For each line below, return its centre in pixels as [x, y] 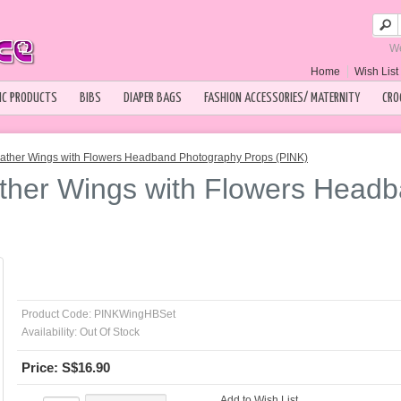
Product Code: [56, 314]
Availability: [49, 332]
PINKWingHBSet [133, 314]
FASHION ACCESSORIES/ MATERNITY [282, 98]
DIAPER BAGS [153, 98]
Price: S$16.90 [66, 367]
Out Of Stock [108, 332]
